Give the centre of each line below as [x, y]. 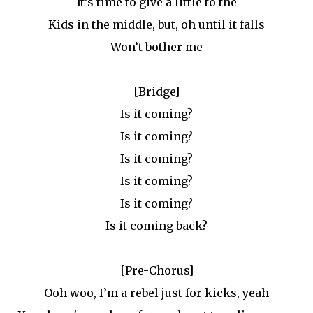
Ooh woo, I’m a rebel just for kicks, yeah [156, 293]
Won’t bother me [156, 47]
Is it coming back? [156, 226]
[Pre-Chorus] [156, 270]
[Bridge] [156, 92]
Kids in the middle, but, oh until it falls [156, 24]
